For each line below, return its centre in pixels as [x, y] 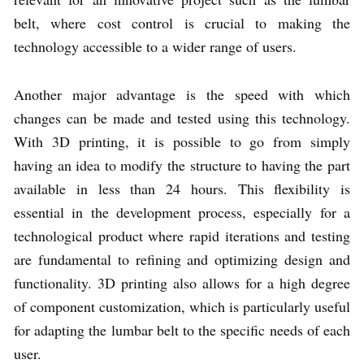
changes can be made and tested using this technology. [182, 118]
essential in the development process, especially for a [182, 212]
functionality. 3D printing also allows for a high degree [182, 283]
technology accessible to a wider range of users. [155, 47]
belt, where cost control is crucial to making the [182, 23]
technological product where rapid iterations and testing [182, 236]
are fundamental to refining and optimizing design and [182, 260]
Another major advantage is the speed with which [182, 95]
